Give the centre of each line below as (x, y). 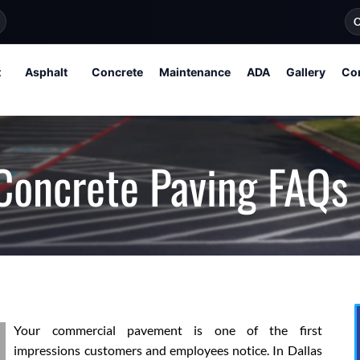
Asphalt (47, 72)
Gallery (306, 72)
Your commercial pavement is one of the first (168, 330)
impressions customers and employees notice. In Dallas (168, 350)
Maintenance (195, 72)
